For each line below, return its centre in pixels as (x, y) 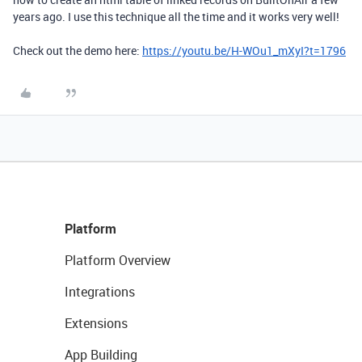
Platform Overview (118, 261)
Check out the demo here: (78, 51)
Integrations (100, 292)
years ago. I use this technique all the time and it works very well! (177, 17)
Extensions (96, 324)
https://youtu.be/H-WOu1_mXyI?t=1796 (244, 51)
